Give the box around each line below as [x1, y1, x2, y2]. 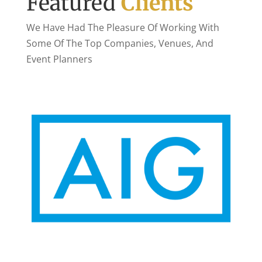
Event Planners [26, 52, 92, 65]
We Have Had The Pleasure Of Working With [26, 20, 219, 34]
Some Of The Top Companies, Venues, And [26, 36, 213, 50]
